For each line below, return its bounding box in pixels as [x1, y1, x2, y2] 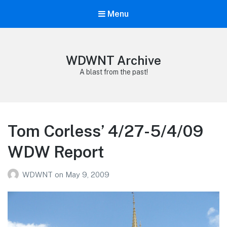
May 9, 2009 [65, 170, 109, 179]
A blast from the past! [79, 68, 148, 77]
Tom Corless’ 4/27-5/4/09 [8, 122, 203, 141]
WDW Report [8, 142, 104, 162]
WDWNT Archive [66, 53, 161, 68]
